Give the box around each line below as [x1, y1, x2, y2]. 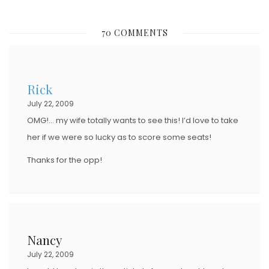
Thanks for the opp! [27, 154, 102, 166]
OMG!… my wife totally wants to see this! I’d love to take [27, 114, 238, 126]
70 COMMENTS [98, 26, 171, 38]
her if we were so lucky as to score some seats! [27, 131, 211, 143]
